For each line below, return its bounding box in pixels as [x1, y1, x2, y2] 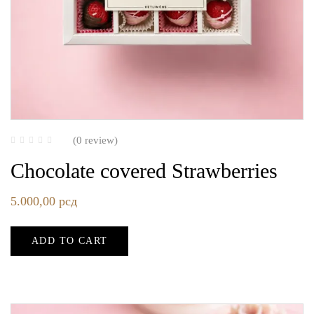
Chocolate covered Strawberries [11, 158, 278, 182]
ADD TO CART [32, 235, 108, 246]
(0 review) [73, 134, 118, 146]
